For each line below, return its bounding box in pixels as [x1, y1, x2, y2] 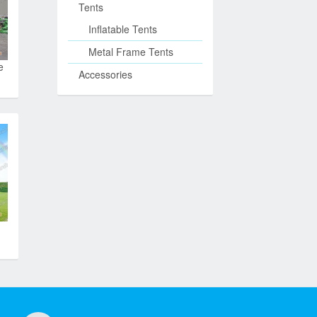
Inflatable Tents [88, 22, 157, 36]
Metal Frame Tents [88, 45, 173, 59]
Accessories [79, 67, 132, 81]
